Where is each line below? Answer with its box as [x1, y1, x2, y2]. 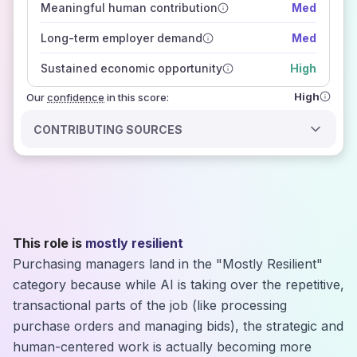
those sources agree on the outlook [37, 18, 241, 32]
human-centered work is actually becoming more [13, 339, 312, 355]
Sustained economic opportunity [40, 61, 222, 75]
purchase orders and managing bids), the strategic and [13, 318, 343, 334]
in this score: [107, 91, 169, 104]
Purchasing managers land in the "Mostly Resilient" [13, 256, 323, 272]
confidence [47, 91, 104, 104]
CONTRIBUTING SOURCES [33, 122, 183, 136]
